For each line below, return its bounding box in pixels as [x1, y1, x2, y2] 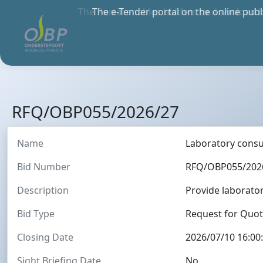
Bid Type [17, 207, 55, 220]
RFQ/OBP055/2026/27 [12, 100, 179, 123]
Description [17, 184, 69, 197]
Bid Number [17, 160, 70, 173]
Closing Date [17, 231, 73, 244]
